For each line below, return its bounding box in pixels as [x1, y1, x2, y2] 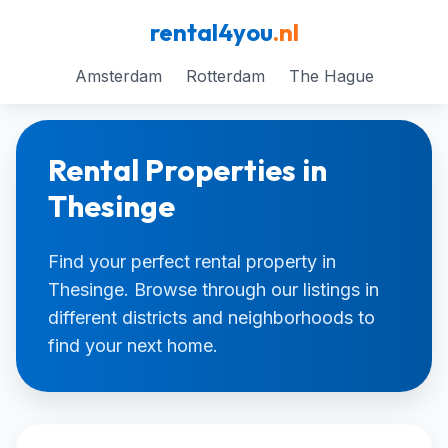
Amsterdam [74, 66, 162, 86]
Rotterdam [185, 66, 265, 86]
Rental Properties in [48, 151, 327, 189]
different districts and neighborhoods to [48, 307, 375, 328]
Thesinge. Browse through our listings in [48, 279, 379, 300]
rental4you [149, 17, 273, 47]
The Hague [288, 66, 374, 86]
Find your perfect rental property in [48, 251, 336, 272]
